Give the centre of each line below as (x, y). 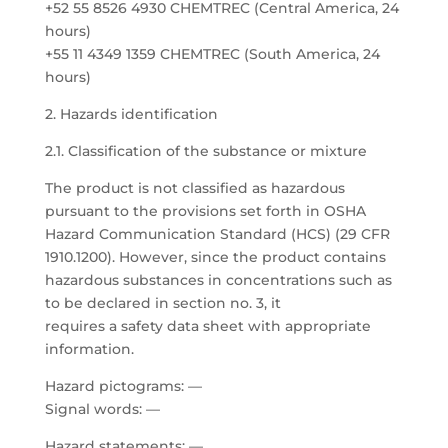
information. (89, 349)
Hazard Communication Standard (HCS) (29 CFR (217, 234)
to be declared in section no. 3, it (162, 303)
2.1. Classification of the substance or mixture (205, 151)
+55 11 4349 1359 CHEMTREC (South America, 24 (212, 54)
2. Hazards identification (131, 114)
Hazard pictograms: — (123, 386)
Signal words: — (102, 409)
